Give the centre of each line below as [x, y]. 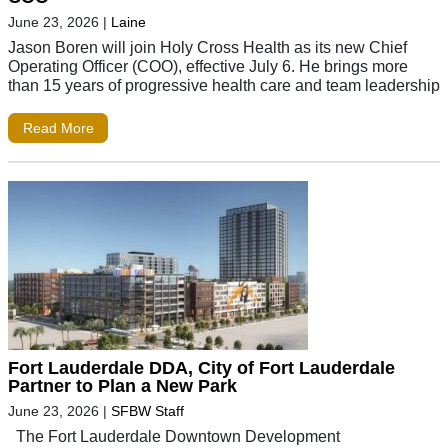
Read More [58, 128]
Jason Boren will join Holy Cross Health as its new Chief [207, 47]
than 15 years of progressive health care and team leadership [224, 85]
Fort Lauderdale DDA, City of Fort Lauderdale [201, 367]
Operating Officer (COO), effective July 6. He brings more [208, 66]
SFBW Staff [147, 410]
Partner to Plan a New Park [122, 385]
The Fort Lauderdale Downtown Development [174, 435]
